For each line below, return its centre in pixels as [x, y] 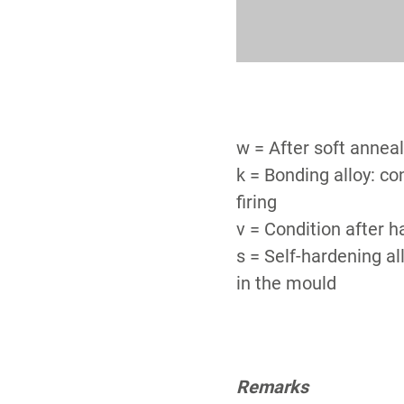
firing [257, 202]
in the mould [287, 283]
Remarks [273, 386]
